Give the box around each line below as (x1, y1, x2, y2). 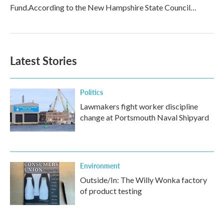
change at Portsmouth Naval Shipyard (80, 112, 209, 122)
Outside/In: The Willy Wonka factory (80, 175, 207, 184)
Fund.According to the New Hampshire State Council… (10, 2, 196, 12)
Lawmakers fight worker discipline (80, 101, 198, 111)
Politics (80, 87, 103, 97)
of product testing (80, 186, 142, 195)
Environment (80, 160, 120, 170)
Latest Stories (10, 52, 77, 68)
